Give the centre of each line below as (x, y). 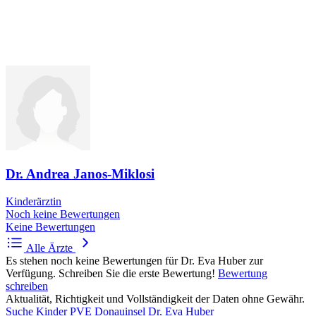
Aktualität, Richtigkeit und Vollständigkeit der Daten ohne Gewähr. (155, 298)
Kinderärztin (34, 201)
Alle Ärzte (49, 248)
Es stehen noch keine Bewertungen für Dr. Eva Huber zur (134, 260)
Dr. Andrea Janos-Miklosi (80, 174)
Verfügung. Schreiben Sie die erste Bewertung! (112, 273)
